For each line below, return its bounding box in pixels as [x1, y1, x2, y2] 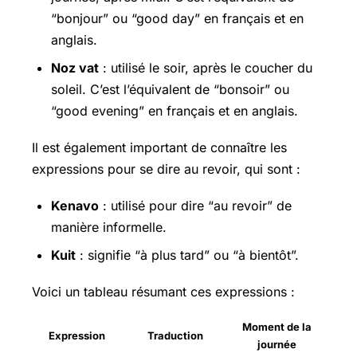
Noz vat [51, 59, 99, 76]
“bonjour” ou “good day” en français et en [51, 10, 304, 26]
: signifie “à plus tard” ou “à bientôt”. [76, 247, 299, 264]
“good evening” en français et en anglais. [51, 102, 298, 119]
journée [257, 338, 296, 351]
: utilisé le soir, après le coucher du [99, 59, 312, 76]
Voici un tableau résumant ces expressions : [32, 284, 295, 300]
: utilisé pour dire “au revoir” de [99, 198, 292, 214]
